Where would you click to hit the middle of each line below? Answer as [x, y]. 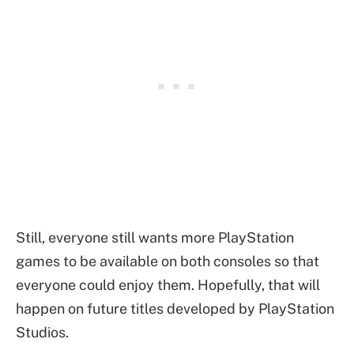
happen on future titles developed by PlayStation [175, 308]
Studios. [42, 332]
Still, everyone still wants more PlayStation [155, 237]
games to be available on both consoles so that [168, 261]
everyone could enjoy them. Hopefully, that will [168, 284]
